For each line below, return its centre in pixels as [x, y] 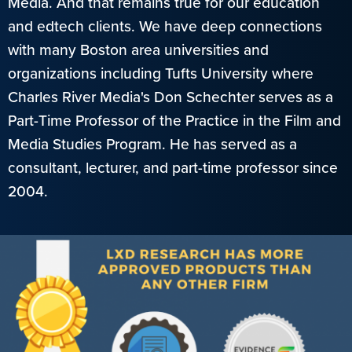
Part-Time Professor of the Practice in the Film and [174, 120]
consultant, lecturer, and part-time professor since [173, 167]
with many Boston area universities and [138, 49]
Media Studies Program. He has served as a [152, 144]
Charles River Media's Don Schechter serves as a [170, 97]
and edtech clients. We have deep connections [165, 26]
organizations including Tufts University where [161, 73]
